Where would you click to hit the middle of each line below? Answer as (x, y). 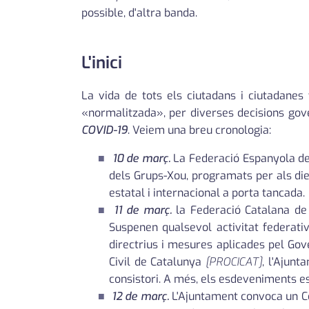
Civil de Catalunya (158, 262)
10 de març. (141, 159)
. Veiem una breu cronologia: (199, 130)
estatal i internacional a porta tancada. (207, 193)
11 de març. (142, 210)
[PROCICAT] (234, 262)
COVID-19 (104, 130)
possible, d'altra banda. (139, 13)
